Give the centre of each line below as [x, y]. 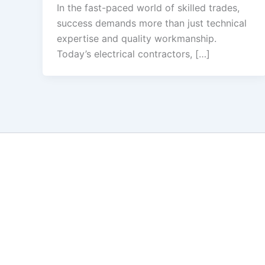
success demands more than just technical [152, 23]
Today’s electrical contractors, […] [133, 54]
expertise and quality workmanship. [137, 39]
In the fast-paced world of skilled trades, [148, 8]
